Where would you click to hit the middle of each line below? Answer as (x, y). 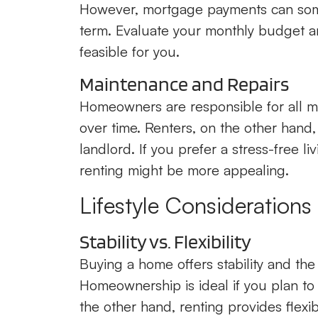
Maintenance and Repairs (184, 84)
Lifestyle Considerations (196, 205)
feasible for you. (130, 51)
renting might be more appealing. (184, 170)
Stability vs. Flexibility (165, 241)
